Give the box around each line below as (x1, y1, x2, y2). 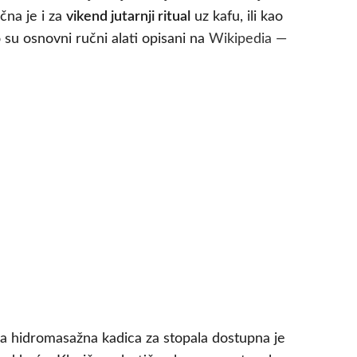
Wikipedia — (209, 32, 287, 47)
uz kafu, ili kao (190, 10, 283, 25)
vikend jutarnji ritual (66, 10, 190, 25)
